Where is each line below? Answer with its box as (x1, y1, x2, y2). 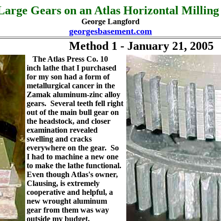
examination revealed (27, 126, 98, 134)
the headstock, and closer (27, 117, 110, 125)
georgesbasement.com (69, 26, 152, 36)
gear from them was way (27, 206, 109, 214)
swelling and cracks (27, 135, 92, 143)
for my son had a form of (27, 73, 110, 81)
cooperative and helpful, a (27, 188, 113, 196)
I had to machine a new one (27, 152, 118, 161)
